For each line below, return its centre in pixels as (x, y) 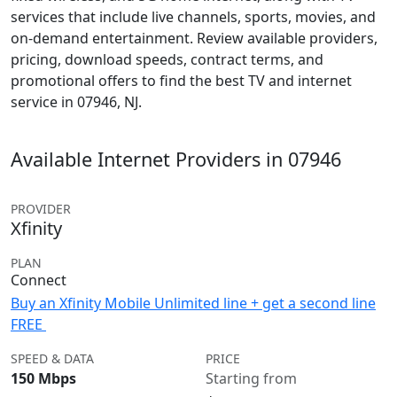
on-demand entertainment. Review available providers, (194, 38)
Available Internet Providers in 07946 (176, 159)
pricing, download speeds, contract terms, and (167, 59)
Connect (39, 280)
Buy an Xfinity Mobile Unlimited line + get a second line (193, 303)
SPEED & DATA (52, 358)
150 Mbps (43, 378)
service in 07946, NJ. (76, 102)
